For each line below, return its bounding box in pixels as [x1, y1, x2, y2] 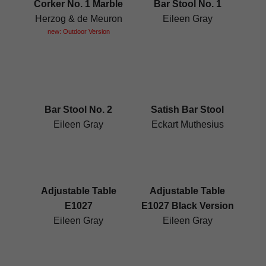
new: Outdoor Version [47, 27, 110, 35]
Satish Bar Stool [151, 104, 224, 115]
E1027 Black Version [141, 201, 234, 211]
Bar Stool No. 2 [45, 104, 113, 115]
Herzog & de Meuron [34, 13, 122, 24]
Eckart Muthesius [151, 119, 224, 130]
